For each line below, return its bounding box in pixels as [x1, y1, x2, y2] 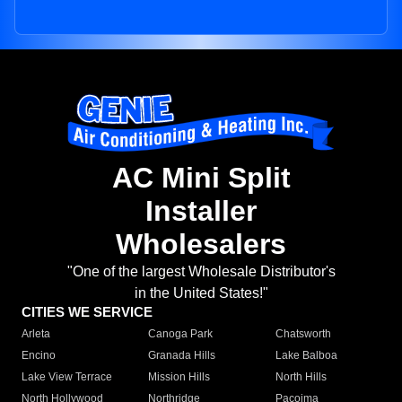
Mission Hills [148, 371, 211, 384]
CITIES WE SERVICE [22, 304, 153, 320]
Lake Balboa [275, 349, 337, 363]
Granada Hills [148, 349, 216, 363]
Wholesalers [116, 228, 286, 261]
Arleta [22, 328, 50, 341]
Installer [145, 195, 257, 228]
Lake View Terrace [22, 371, 112, 384]
